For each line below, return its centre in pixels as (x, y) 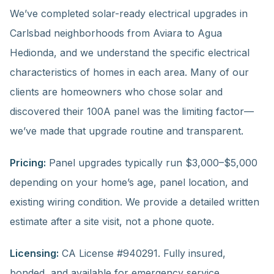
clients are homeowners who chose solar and (116, 92)
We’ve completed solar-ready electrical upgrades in (129, 13)
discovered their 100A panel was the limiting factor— (132, 111)
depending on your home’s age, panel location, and (129, 182)
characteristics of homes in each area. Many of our (129, 72)
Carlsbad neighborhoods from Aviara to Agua (116, 33)
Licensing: (34, 253)
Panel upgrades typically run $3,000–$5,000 (152, 163)
